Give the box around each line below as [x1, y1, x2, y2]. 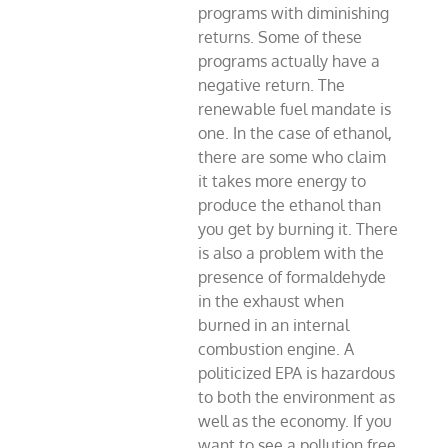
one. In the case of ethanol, [198, 123, 393, 144]
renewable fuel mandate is [198, 99, 392, 120]
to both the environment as [198, 387, 396, 408]
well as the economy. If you [198, 411, 393, 432]
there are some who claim [198, 147, 387, 168]
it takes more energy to [198, 171, 367, 192]
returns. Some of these [198, 27, 363, 48]
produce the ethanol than [198, 195, 382, 216]
